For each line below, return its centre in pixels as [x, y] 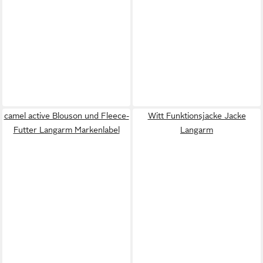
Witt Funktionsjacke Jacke [197, 115]
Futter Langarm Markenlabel [66, 129]
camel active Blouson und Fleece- [66, 115]
